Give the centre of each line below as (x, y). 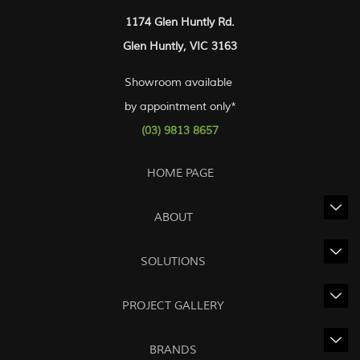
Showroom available (180, 82)
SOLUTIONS (173, 261)
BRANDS (173, 350)
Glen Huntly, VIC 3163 (180, 46)
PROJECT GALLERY (173, 305)
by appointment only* (180, 106)
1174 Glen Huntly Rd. (180, 22)
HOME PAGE (180, 173)
